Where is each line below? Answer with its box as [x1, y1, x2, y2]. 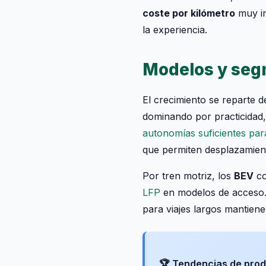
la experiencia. [142, 24, 207, 36]
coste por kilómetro [142, 7, 235, 19]
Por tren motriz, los [142, 170, 234, 182]
